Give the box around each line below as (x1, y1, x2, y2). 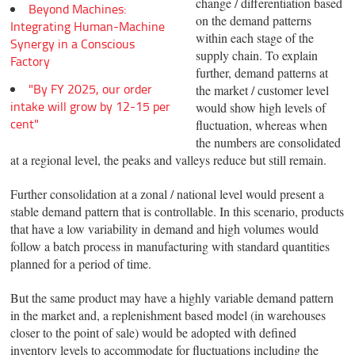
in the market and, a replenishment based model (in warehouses (10, 307, 326, 324)
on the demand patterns (195, 12, 311, 29)
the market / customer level (195, 82, 329, 99)
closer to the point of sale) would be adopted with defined (10, 324, 297, 342)
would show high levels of (195, 99, 326, 116)
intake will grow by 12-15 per (10, 97, 171, 115)
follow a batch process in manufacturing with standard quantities (10, 238, 330, 255)
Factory (10, 52, 51, 70)
